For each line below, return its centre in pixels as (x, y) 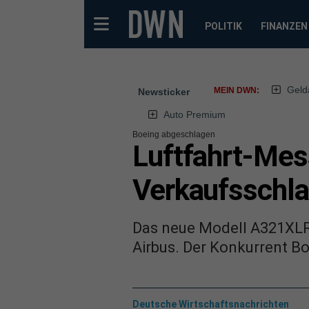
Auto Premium (194, 114)
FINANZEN (284, 26)
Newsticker (164, 92)
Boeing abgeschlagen (174, 134)
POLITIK (223, 26)
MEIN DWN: (237, 90)
